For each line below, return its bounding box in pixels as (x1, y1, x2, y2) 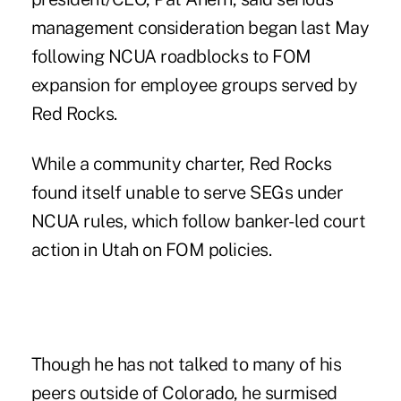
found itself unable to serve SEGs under (30, 181, 344, 203)
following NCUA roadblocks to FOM (30, 45, 311, 67)
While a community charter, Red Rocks (30, 152, 332, 175)
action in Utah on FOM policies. (30, 238, 272, 260)
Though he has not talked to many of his (30, 353, 342, 375)
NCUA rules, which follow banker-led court (30, 209, 366, 232)
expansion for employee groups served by (30, 73, 358, 96)
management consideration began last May (30, 16, 370, 38)
